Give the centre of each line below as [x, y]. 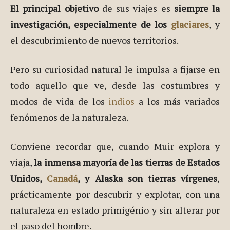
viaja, [22, 162]
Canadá [62, 178]
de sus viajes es [138, 8]
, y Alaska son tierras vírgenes [148, 178]
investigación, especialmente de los [91, 24]
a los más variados [177, 101]
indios [122, 101]
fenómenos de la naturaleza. [69, 117]
